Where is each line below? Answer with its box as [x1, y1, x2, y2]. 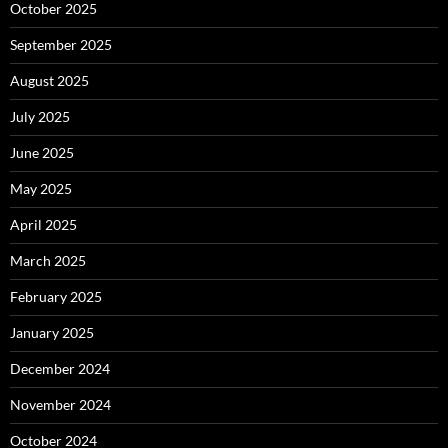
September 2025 [10, 36, 112, 54]
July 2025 [10, 108, 70, 126]
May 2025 [10, 180, 72, 198]
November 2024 [10, 396, 111, 414]
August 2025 [10, 72, 89, 90]
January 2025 [10, 324, 94, 342]
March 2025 [10, 252, 86, 270]
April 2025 [10, 216, 77, 234]
